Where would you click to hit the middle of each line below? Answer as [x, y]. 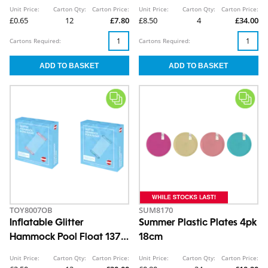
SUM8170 [156, 210]
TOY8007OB [31, 210]
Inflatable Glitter [47, 223]
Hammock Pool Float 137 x [69, 238]
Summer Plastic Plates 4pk [198, 223]
